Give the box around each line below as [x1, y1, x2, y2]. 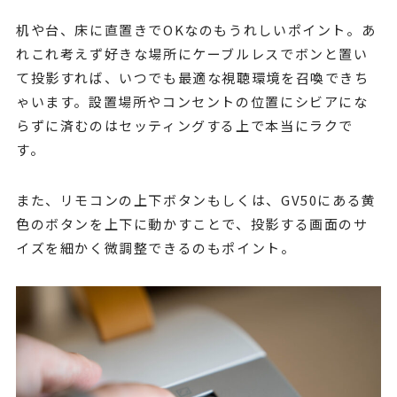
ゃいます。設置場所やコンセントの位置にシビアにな [15, 91, 369, 111]
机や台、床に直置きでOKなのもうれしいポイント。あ [15, 19, 377, 39]
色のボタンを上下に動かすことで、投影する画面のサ [15, 214, 369, 233]
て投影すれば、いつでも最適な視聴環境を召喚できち [15, 67, 370, 87]
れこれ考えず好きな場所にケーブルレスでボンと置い [15, 43, 369, 63]
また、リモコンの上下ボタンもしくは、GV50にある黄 [15, 190, 377, 209]
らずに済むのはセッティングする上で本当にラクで [15, 115, 354, 135]
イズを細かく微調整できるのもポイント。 [15, 237, 296, 257]
